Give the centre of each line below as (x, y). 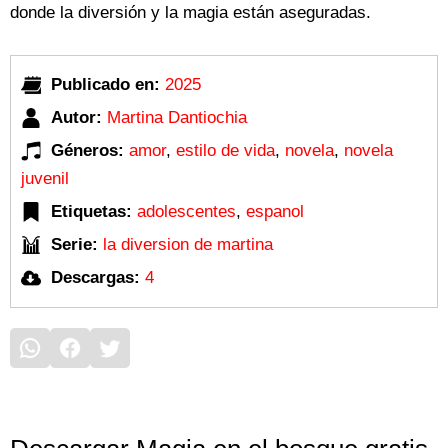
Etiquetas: (91, 211)
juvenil (45, 178)
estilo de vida (225, 150)
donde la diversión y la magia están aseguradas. (190, 12)
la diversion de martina (188, 244)
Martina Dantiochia (177, 117)
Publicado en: (105, 84)
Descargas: (95, 277)
